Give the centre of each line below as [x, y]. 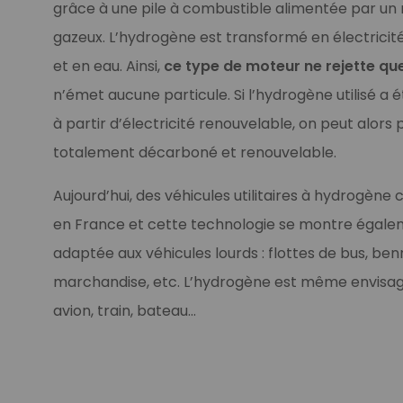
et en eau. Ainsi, [108, 66]
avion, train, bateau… [124, 311]
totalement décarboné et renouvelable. [194, 152]
